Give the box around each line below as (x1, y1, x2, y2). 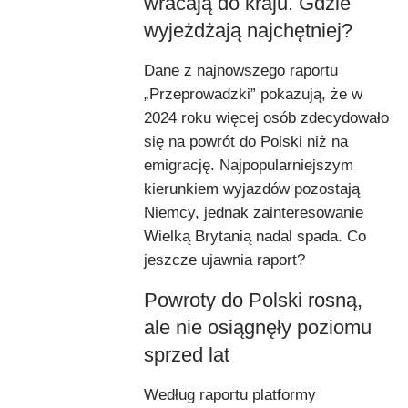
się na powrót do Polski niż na (144, 132, 348, 150)
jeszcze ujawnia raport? (144, 250, 305, 269)
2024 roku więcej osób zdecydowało (144, 108, 389, 127)
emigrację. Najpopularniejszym (144, 156, 353, 174)
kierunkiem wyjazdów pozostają (144, 179, 360, 198)
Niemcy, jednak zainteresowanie (144, 203, 363, 221)
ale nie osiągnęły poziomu (144, 315, 372, 339)
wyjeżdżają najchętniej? (144, 18, 352, 42)
